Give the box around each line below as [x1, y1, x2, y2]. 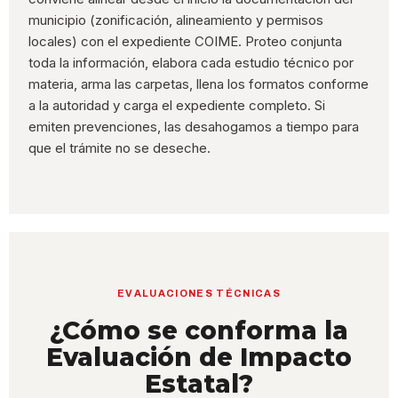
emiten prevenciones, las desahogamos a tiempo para [28, 118, 360, 136]
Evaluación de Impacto [46, 342, 352, 373]
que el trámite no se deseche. [28, 139, 211, 157]
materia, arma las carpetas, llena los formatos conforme [28, 76, 370, 93]
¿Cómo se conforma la [50, 315, 348, 346]
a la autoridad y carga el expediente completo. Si [28, 97, 326, 115]
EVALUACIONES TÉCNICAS [117, 288, 281, 299]
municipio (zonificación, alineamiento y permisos [28, 12, 324, 29]
